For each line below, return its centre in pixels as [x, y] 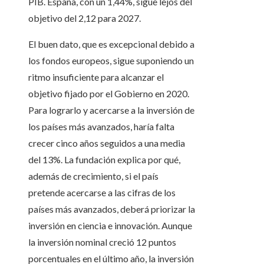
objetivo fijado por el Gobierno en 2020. [109, 94]
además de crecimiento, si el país [93, 176]
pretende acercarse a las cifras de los [102, 193]
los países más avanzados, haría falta [101, 127]
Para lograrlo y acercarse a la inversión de [111, 110]
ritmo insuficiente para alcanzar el [96, 77]
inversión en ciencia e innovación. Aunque [110, 226]
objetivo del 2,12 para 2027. [85, 18]
